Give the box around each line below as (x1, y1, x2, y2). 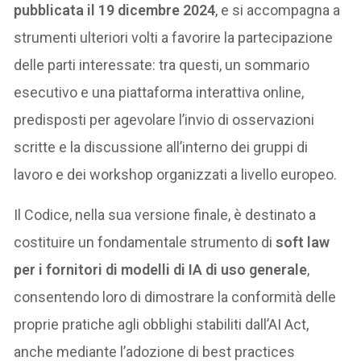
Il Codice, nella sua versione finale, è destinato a (14, 205, 317, 223)
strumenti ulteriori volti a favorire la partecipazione (14, 28, 334, 46)
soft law (276, 233, 330, 251)
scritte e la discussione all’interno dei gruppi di (14, 138, 309, 156)
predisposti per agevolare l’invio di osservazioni (14, 110, 315, 128)
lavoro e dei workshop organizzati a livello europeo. (14, 165, 338, 183)
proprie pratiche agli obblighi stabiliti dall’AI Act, (14, 315, 309, 333)
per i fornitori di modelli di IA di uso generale (14, 260, 308, 278)
